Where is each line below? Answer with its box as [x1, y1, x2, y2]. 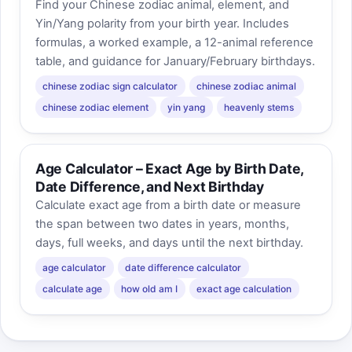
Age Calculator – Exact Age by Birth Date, [35, 160, 304, 178]
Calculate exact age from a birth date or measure [35, 198, 301, 213]
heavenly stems [224, 101, 295, 113]
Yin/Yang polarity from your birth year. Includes [35, 16, 289, 31]
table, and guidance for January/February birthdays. [35, 54, 315, 69]
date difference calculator [125, 261, 242, 273]
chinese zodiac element [42, 101, 149, 113]
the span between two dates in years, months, [35, 217, 289, 232]
